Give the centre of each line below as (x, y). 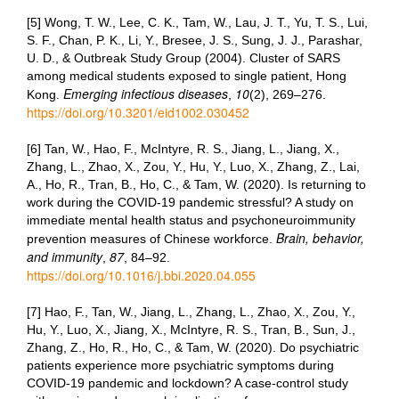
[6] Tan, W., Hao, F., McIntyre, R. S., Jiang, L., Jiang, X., (183, 149)
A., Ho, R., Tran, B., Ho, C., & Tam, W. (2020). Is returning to (196, 184)
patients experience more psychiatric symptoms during (180, 365)
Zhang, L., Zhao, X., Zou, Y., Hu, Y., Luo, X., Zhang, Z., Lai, (193, 167)
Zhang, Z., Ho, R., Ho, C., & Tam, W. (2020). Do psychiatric (193, 347)
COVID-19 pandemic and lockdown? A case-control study (187, 383)
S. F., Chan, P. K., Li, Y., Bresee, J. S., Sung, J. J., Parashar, (195, 40)
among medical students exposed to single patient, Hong (187, 76)
